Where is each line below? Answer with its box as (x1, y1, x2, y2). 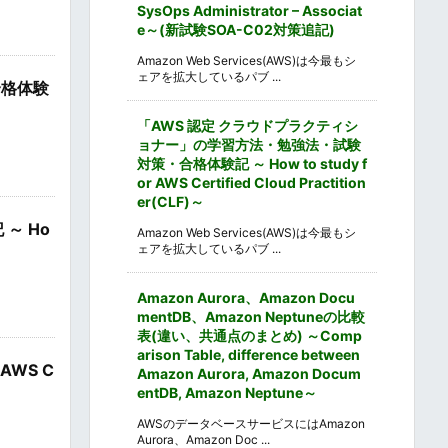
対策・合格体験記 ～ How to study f (137, 154, 367, 172)
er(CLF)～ (137, 192, 204, 210)
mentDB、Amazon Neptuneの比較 (137, 307, 365, 325)
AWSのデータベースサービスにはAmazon (137, 415, 365, 431)
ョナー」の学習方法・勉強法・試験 (137, 135, 361, 153)
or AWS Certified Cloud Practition (137, 173, 366, 191)
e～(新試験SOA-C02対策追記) (137, 20, 335, 38)
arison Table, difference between (137, 345, 360, 363)
